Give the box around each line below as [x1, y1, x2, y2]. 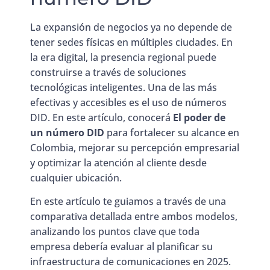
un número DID [30, 125, 104, 139]
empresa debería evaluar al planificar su [30, 240, 213, 254]
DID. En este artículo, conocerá [30, 110, 173, 124]
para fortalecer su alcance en [104, 125, 239, 139]
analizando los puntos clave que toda [30, 225, 199, 239]
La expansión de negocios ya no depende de [30, 20, 232, 34]
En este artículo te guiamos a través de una [30, 195, 226, 209]
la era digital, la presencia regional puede [30, 50, 216, 64]
